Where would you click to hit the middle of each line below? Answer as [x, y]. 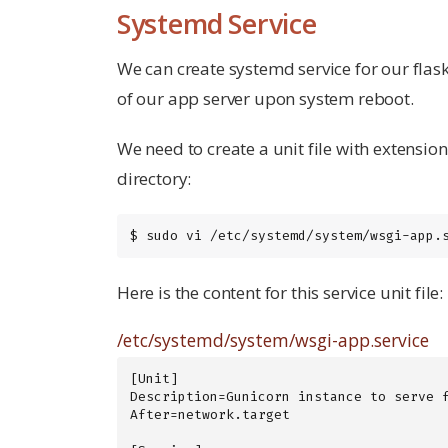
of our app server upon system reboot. [265, 98]
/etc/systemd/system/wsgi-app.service [273, 339]
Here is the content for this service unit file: [280, 292]
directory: [154, 178]
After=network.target [210, 415]
